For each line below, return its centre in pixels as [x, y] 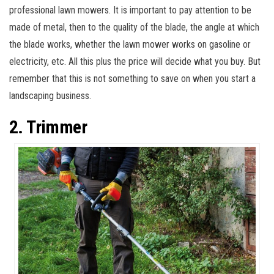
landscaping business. [50, 95]
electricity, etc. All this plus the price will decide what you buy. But [135, 61]
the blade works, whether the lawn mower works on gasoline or [130, 44]
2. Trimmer [48, 127]
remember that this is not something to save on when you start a [132, 78]
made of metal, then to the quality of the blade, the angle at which [134, 27]
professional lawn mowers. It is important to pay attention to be [130, 10]
